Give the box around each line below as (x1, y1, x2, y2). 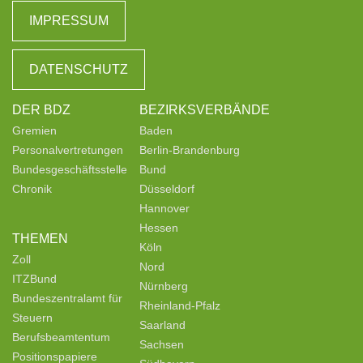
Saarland (139, 318, 186, 332)
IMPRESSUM (29, 14, 109, 28)
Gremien (12, 124, 57, 138)
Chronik (12, 182, 52, 196)
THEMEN (12, 232, 68, 246)
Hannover (139, 202, 190, 216)
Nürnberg (139, 280, 188, 293)
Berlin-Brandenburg (139, 143, 240, 157)
